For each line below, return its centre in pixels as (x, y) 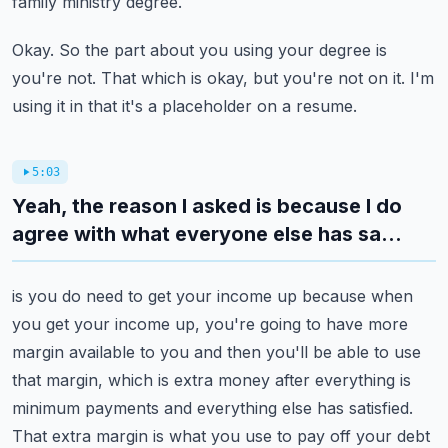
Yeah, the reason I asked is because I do (207, 206)
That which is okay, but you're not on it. (253, 78)
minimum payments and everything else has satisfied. (212, 408)
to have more (357, 324)
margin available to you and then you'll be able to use (216, 352)
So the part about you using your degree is (223, 50)
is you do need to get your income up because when (212, 296)
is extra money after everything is (284, 380)
